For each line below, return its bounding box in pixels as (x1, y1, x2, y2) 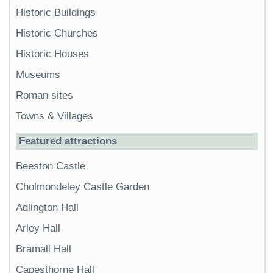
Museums (16, 68, 60, 80)
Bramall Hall (16, 243, 71, 255)
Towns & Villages (16, 110, 93, 122)
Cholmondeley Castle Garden (16, 180, 149, 193)
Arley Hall (16, 222, 60, 234)
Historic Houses (16, 48, 89, 60)
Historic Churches (16, 27, 98, 39)
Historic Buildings (16, 6, 96, 18)
